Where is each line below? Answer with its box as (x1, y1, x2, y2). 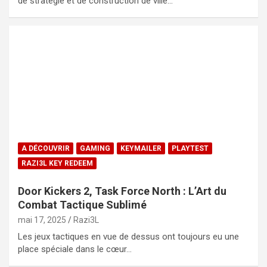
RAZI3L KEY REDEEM (21, 159, 93, 167)
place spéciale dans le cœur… (18, 243, 132, 254)
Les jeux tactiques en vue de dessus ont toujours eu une (18, 231, 239, 242)
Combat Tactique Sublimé (18, 198, 147, 211)
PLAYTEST (172, 144, 209, 153)
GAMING (80, 144, 110, 153)
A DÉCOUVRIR (21, 144, 70, 153)
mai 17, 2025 (18, 215, 66, 225)
